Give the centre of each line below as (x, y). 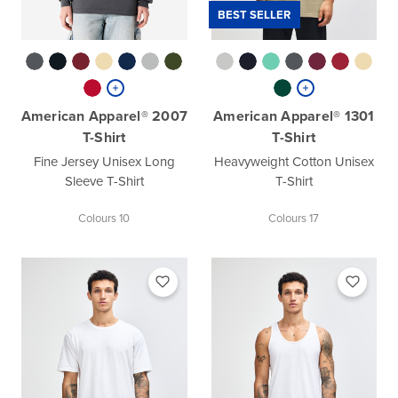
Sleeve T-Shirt (104, 181)
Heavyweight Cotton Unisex (294, 161)
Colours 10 (104, 218)
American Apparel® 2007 (104, 115)
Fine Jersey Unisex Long (104, 161)
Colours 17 (294, 218)
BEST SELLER (254, 14)
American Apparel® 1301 (294, 115)
